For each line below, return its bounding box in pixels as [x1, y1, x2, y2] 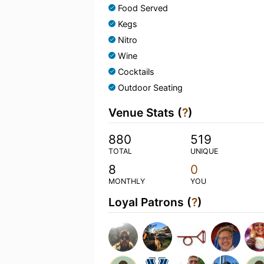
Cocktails [118, 67, 154, 77]
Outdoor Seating [118, 82, 183, 93]
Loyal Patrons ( [108, 195, 192, 209]
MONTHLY [108, 177, 145, 186]
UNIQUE [190, 147, 218, 156]
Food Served [118, 3, 168, 13]
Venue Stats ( [108, 105, 182, 120]
